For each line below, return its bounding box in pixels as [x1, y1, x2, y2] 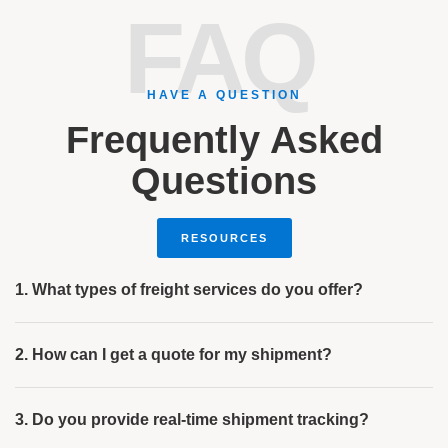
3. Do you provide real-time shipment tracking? [15, 411, 369, 428]
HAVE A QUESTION [146, 88, 302, 102]
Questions [131, 160, 317, 202]
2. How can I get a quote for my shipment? [15, 346, 332, 363]
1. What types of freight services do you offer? [15, 281, 363, 298]
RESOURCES [180, 232, 268, 244]
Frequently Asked [65, 119, 383, 161]
